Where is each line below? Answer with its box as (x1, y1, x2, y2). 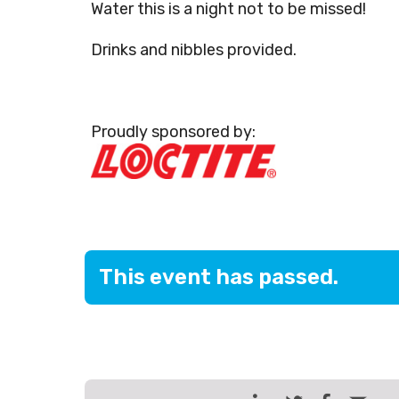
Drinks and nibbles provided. (91, 40, 297, 60)
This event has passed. (98, 264, 338, 289)
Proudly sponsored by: (91, 122, 256, 142)
